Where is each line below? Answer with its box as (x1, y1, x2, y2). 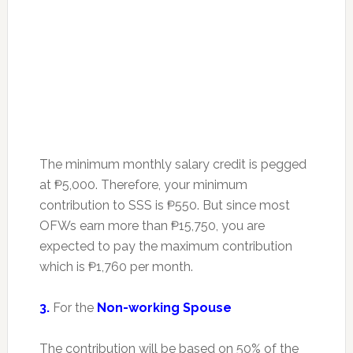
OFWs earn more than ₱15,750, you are (39, 217, 265, 233)
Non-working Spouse (96, 299, 232, 315)
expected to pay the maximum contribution (39, 238, 292, 254)
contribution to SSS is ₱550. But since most (39, 197, 290, 213)
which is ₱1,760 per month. (39, 258, 193, 274)
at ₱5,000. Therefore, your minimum (39, 176, 247, 192)
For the (52, 299, 97, 315)
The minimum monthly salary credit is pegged (39, 156, 307, 172)
